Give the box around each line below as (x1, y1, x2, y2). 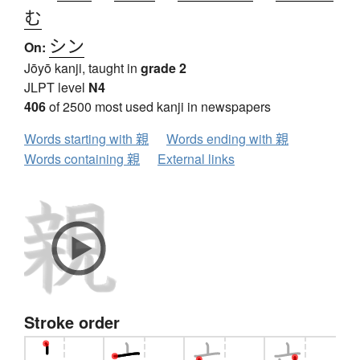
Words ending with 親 (166, 129, 288, 149)
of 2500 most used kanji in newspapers (46, 97, 271, 117)
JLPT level (24, 78, 88, 97)
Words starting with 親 (24, 129, 149, 149)
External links (157, 149, 235, 169)
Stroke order (24, 310, 120, 334)
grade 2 (141, 59, 186, 78)
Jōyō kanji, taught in (24, 59, 141, 78)
